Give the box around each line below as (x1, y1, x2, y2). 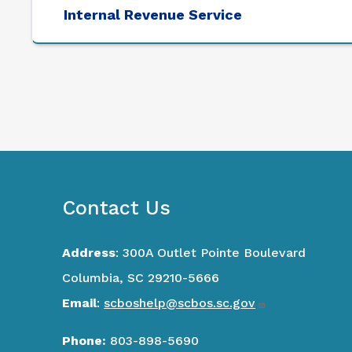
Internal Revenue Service (64, 6, 242, 24)
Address (62, 245, 116, 261)
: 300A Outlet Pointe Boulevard (115, 245, 322, 261)
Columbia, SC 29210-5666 (62, 270, 236, 286)
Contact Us (62, 196, 184, 220)
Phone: (62, 333, 107, 349)
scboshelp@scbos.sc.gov (104, 295, 256, 311)
